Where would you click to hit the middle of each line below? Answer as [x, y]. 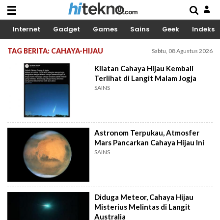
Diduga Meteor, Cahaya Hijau [144, 197]
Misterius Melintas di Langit [143, 206]
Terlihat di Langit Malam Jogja [146, 78]
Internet [27, 29]
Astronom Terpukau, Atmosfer [147, 132]
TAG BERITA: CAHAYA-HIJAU [55, 51]
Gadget [67, 29]
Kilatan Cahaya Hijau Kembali [144, 68]
